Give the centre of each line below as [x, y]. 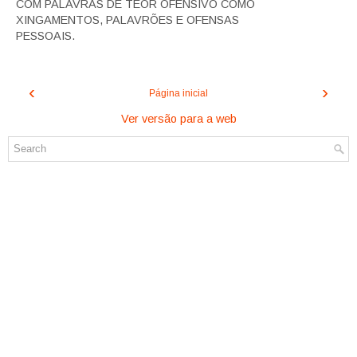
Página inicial [178, 94]
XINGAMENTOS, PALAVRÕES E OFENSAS [127, 20]
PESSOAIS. [45, 35]
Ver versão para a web [178, 119]
